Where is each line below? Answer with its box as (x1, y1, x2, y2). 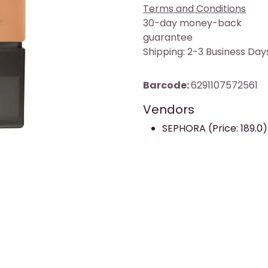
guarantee (143, 31, 193, 45)
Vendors (143, 101, 194, 118)
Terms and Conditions (143, 2, 246, 16)
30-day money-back (143, 16, 242, 31)
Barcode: (143, 78, 191, 93)
